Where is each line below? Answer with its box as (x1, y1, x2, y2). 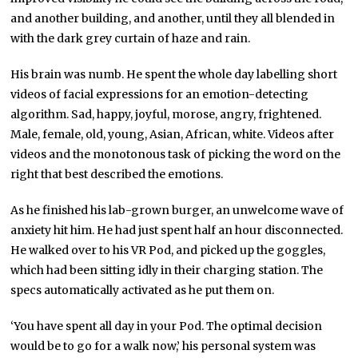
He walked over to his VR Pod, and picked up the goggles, (10, 243, 326, 258)
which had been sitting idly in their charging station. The (10, 263, 324, 278)
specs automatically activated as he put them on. (10, 283, 275, 298)
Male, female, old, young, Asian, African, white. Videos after (10, 127, 335, 142)
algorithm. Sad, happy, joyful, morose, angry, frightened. (10, 107, 322, 122)
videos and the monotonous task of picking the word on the (10, 147, 341, 162)
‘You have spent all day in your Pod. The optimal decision (10, 319, 323, 334)
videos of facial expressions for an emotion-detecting (10, 87, 309, 102)
